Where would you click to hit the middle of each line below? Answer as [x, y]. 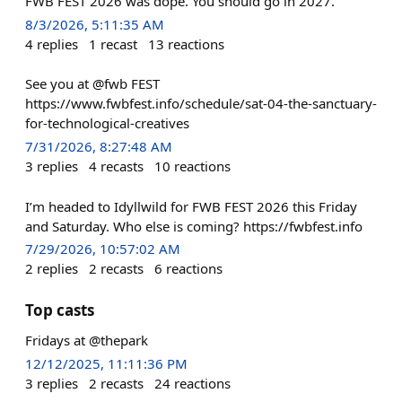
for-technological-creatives [107, 123]
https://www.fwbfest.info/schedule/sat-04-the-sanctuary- [201, 104]
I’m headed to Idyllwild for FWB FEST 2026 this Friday [191, 206]
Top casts [60, 310]
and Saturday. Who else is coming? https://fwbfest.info [194, 226]
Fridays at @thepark [87, 340]
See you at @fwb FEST [92, 84]
